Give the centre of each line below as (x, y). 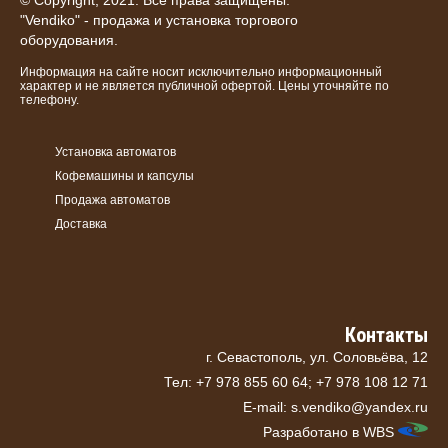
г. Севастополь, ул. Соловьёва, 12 (317, 357)
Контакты (386, 335)
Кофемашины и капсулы (124, 176)
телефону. (49, 100)
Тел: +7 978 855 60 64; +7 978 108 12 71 (296, 382)
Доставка (81, 224)
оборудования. (69, 40)
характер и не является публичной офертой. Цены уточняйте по (204, 86)
